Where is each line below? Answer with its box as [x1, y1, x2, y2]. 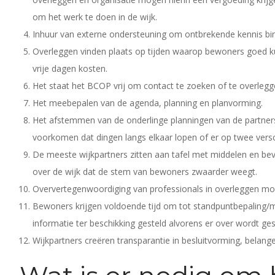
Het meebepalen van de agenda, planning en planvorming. [33, 97, 263, 109]
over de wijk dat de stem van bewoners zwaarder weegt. [33, 166, 260, 177]
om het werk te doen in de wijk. [33, 11, 157, 23]
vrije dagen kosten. [33, 63, 107, 74]
